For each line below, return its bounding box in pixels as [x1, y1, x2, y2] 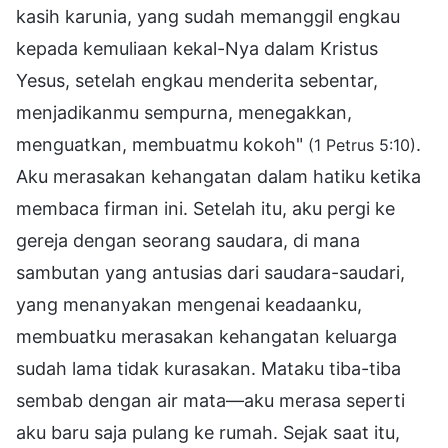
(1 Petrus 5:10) [308, 134, 416, 155]
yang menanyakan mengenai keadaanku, [16, 293, 362, 315]
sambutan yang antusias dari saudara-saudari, [16, 261, 405, 283]
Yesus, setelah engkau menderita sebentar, [16, 69, 378, 91]
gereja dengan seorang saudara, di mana [16, 229, 360, 251]
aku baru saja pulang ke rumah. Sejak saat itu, [16, 421, 400, 443]
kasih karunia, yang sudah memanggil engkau [16, 5, 400, 27]
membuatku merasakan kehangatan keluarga [16, 325, 397, 347]
